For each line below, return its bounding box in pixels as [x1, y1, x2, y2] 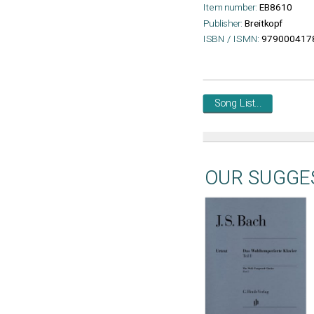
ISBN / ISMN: [203, 32, 259, 46]
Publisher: [203, 16, 243, 31]
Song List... [214, 95, 261, 111]
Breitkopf [244, 16, 283, 31]
